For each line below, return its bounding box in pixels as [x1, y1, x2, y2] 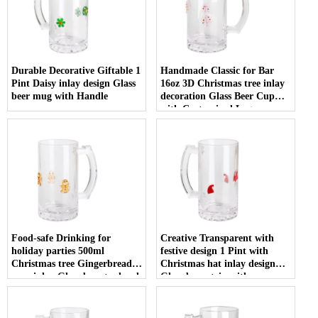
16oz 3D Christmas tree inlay [160, 77, 285, 89]
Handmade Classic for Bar [160, 65, 275, 76]
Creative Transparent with [160, 232, 275, 243]
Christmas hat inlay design [160, 258, 276, 269]
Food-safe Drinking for [11, 232, 111, 243]
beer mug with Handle [11, 90, 108, 102]
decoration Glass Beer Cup [160, 90, 275, 102]
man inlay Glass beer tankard [11, 270, 139, 282]
